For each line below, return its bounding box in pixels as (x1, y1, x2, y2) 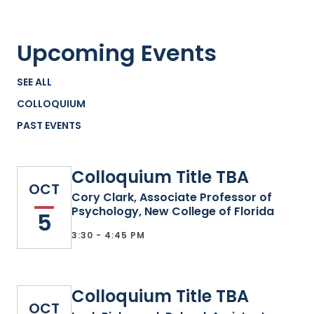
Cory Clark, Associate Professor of (71, 189, 272, 205)
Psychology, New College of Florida (71, 203, 274, 219)
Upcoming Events (17, 37, 217, 69)
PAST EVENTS (17, 118, 82, 132)
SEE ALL (17, 75, 53, 89)
